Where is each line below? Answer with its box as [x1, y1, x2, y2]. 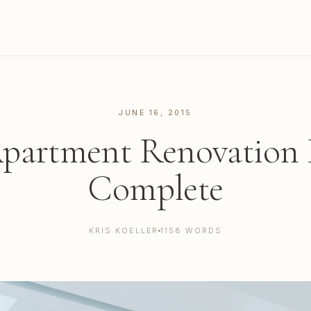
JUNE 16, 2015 [119, 108, 192, 117]
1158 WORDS [160, 226, 223, 235]
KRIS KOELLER [88, 226, 159, 235]
